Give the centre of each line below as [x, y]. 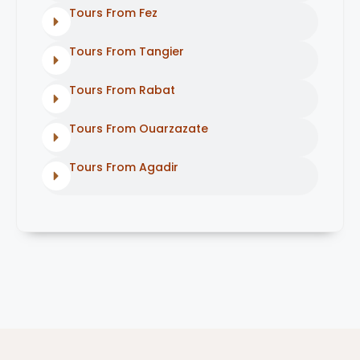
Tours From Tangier [127, 52]
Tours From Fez [114, 13]
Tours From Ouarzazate [139, 129]
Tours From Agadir [124, 168]
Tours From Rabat [123, 90]
